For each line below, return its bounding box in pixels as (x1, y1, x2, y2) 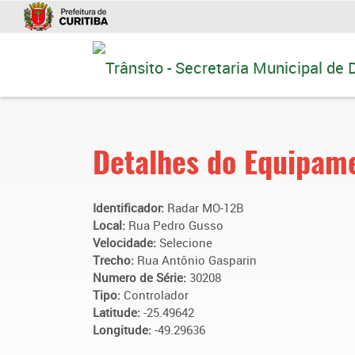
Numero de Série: (93, 269, 189, 285)
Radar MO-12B (167, 200, 244, 216)
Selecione (159, 235, 212, 250)
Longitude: (93, 322, 155, 338)
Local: (93, 217, 128, 233)
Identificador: (93, 200, 167, 216)
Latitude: (93, 304, 143, 320)
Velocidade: (93, 235, 159, 250)
